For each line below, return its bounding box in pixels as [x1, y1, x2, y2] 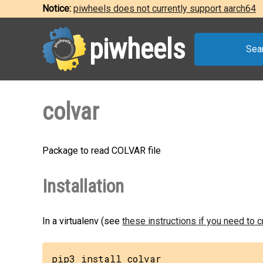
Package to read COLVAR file [42, 145, 161, 156]
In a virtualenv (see [42, 215, 122, 227]
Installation [42, 175, 124, 197]
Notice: [42, 3, 73, 14]
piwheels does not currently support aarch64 [73, 3, 256, 14]
